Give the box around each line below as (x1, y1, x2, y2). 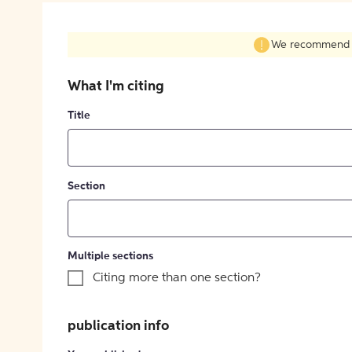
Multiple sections (68, 251, 153, 262)
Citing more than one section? (93, 272, 261, 285)
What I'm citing (68, 79, 164, 94)
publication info (68, 319, 169, 334)
